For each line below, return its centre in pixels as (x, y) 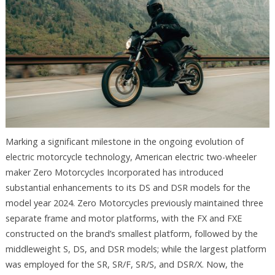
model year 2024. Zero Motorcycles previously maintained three (134, 203)
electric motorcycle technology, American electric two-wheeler (131, 157)
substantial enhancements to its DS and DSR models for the (128, 187)
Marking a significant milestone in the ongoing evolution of (124, 141)
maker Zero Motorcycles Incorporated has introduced (114, 172)
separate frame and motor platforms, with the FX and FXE (123, 218)
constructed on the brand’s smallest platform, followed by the (131, 233)
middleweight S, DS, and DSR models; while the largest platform (136, 249)
